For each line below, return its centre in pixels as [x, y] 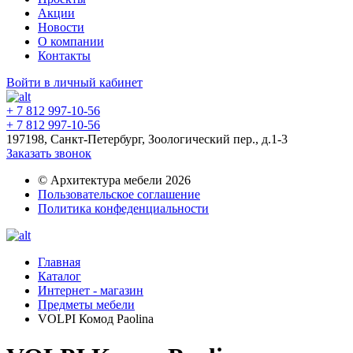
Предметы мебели [86, 305]
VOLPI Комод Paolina [96, 319]
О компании [71, 41]
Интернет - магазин [91, 290]
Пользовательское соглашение [119, 194]
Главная [59, 262]
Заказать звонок [49, 153]
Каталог [59, 276]
